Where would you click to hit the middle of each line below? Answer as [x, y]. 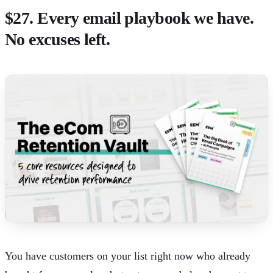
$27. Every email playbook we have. [129, 18]
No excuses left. [58, 39]
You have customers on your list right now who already [128, 256]
